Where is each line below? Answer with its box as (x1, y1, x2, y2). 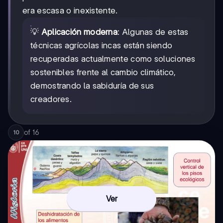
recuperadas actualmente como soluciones (30, 53, 196, 64)
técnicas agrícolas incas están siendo (30, 40, 173, 50)
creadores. (30, 94, 72, 104)
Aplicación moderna (41, 26, 118, 37)
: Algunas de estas (117, 26, 189, 37)
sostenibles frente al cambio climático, (30, 67, 176, 77)
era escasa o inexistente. (22, 5, 118, 15)
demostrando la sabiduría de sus (30, 80, 154, 91)
